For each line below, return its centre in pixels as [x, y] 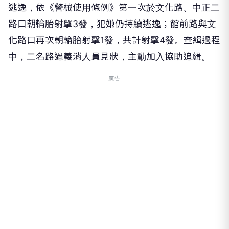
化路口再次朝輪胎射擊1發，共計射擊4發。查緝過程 [114, 40]
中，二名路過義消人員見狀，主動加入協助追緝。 [109, 57]
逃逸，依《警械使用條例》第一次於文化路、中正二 [114, 8]
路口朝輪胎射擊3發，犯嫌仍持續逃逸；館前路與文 [112, 24]
